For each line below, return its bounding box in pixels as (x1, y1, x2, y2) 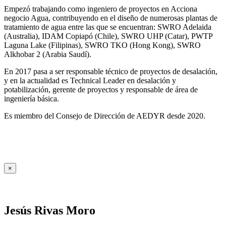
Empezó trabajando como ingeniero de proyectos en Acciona (4, 4, 197, 13)
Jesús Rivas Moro (4, 204, 95, 217)
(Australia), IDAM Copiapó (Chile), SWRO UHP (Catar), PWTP (4, 31, 212, 40)
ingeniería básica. (4, 94, 59, 103)
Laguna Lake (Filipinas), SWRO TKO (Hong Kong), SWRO (4, 40, 201, 49)
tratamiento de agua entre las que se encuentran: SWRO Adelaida (4, 22, 211, 31)
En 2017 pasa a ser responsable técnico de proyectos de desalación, (4, 67, 217, 76)
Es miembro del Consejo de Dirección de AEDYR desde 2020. (4, 111, 205, 120)
